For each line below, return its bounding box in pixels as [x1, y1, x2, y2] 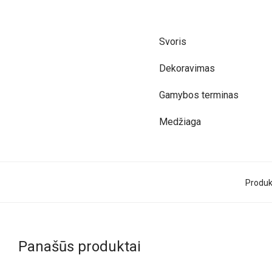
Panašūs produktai [18, 238, 141, 255]
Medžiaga [159, 116, 201, 127]
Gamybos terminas [159, 89, 239, 101]
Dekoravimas [159, 63, 215, 74]
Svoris [159, 36, 186, 47]
